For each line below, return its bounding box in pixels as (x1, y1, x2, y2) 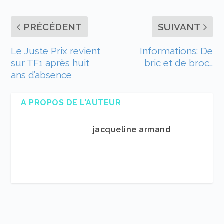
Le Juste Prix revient (11, 45, 101, 57)
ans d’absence (11, 69, 72, 81)
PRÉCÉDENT (23, 21, 82, 33)
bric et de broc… (144, 57, 213, 69)
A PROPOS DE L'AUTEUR (21, 98, 121, 108)
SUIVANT (157, 21, 200, 33)
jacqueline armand (92, 125, 171, 135)
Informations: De (139, 45, 213, 57)
